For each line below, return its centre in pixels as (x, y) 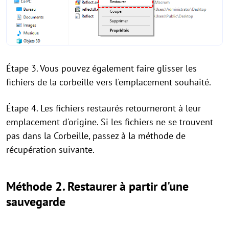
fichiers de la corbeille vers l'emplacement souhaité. (109, 82)
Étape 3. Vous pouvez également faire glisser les (101, 68)
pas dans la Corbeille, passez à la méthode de (96, 135)
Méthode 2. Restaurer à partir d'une (97, 186)
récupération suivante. (50, 149)
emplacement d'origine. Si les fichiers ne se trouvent (110, 122)
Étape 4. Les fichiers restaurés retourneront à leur (104, 108)
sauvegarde (36, 201)
